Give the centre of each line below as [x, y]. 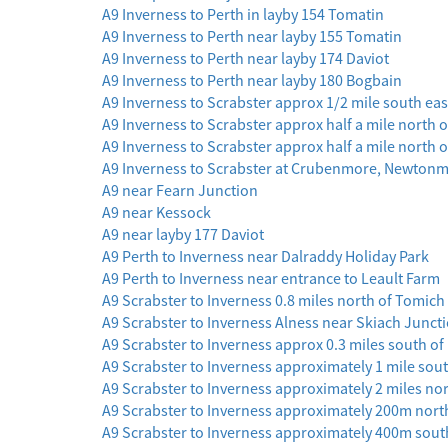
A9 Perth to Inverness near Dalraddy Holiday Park [265, 256]
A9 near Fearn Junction [180, 190]
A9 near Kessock [156, 212]
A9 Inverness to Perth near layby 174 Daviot [245, 58]
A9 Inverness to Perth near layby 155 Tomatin [252, 36]
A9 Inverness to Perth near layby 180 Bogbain [252, 80]
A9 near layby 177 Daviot [183, 234]
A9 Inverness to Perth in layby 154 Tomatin [243, 14]
